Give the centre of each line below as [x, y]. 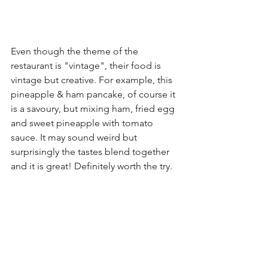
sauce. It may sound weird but [75, 138]
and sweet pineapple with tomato [83, 123]
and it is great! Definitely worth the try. [92, 166]
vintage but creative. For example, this [93, 80]
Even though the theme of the [76, 51]
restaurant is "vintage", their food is [87, 66]
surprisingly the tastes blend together [91, 152]
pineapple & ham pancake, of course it [94, 95]
